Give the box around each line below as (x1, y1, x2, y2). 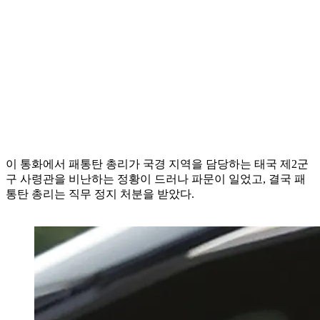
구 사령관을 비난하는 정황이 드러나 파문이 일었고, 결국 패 (6, 172, 306, 185)
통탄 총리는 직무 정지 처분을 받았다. (6, 187, 194, 200)
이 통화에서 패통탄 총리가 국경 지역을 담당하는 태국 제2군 (6, 157, 309, 170)
